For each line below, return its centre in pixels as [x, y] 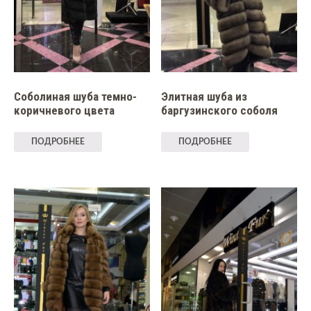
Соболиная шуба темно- [75, 97]
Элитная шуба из [204, 97]
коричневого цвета [64, 111]
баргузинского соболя [220, 111]
